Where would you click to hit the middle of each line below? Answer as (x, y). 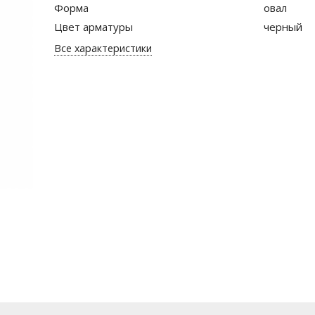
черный (283, 27)
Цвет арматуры (93, 27)
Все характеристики (103, 48)
